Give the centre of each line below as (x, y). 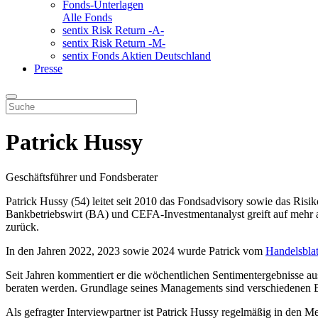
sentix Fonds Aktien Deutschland (137, 55)
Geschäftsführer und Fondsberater (82, 177)
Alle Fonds (87, 17)
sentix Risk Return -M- (114, 43)
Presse (48, 68)
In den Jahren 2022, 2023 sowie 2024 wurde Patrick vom (136, 251)
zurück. (22, 226)
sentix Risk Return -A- (113, 30)
